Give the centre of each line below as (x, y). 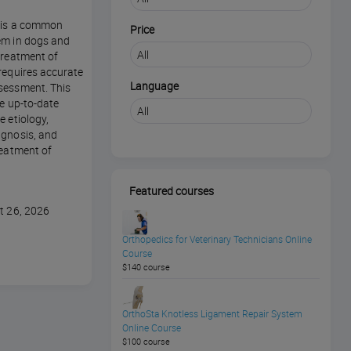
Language (154, 87)
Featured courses (172, 191)
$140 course (146, 267)
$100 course (146, 342)
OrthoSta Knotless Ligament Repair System (212, 314)
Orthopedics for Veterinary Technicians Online (217, 239)
